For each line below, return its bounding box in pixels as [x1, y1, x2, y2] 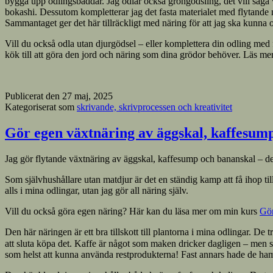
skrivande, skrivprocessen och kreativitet [77, 101, 232, 112]
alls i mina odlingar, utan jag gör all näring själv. [5, 185, 188, 196]
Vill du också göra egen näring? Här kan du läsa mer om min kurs [5, 205, 260, 216]
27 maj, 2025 [62, 90, 113, 101]
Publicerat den [5, 90, 62, 101]
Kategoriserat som [5, 101, 77, 112]
